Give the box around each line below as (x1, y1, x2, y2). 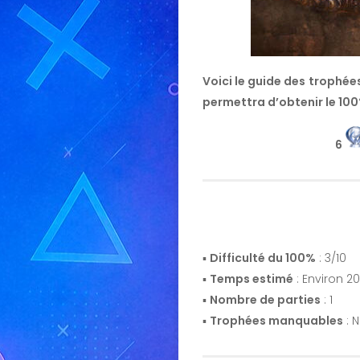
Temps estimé (210, 270, 293, 287)
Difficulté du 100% (210, 249, 316, 266)
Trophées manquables (210, 312, 343, 329)
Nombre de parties (210, 291, 321, 308)
